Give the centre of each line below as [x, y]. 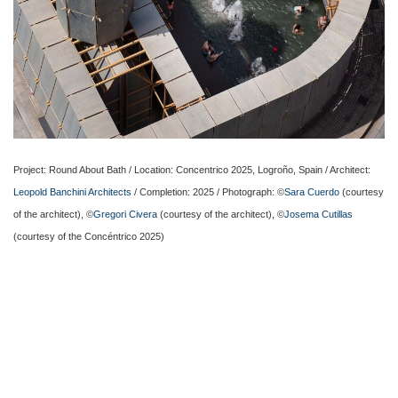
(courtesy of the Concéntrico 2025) [89, 237]
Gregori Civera [125, 215]
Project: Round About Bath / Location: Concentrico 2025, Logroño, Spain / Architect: [192, 170]
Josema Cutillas [318, 215]
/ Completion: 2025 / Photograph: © [208, 192]
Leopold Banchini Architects [72, 192]
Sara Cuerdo [312, 192]
